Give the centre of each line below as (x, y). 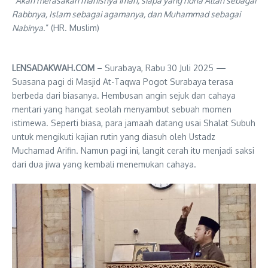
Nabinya (28, 28)
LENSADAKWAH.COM (53, 68)
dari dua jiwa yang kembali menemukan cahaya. (104, 164)
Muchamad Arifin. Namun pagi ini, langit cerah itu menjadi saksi (133, 150)
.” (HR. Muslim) (71, 28)
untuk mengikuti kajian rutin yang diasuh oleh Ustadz (114, 137)
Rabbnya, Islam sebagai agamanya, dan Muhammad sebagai (126, 14)
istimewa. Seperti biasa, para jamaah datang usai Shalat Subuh (134, 123)
